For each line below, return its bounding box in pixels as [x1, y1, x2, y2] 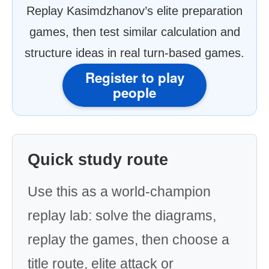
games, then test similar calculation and [29, 25, 240, 38]
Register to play [85, 68, 184, 87]
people [113, 83, 156, 102]
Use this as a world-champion [28, 184, 211, 199]
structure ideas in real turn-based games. [25, 46, 244, 59]
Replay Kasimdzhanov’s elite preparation [26, 4, 243, 17]
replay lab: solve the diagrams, [28, 208, 216, 223]
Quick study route [28, 151, 168, 169]
